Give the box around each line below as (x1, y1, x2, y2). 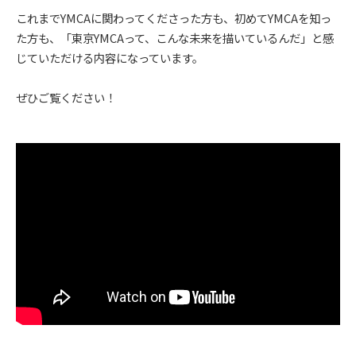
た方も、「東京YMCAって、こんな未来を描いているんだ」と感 (16, 29, 334, 46)
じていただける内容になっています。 (16, 48, 203, 66)
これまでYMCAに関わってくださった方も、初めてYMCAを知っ (16, 9, 331, 26)
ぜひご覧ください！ (16, 88, 116, 106)
